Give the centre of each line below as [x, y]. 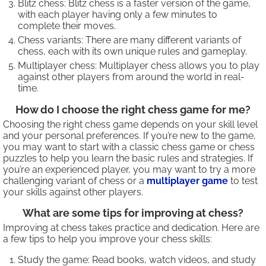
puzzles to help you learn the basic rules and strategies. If [128, 159]
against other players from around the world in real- [131, 77]
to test [243, 181]
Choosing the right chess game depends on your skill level [130, 125]
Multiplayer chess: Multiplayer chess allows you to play [139, 66]
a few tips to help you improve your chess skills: [107, 239]
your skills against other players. [73, 192]
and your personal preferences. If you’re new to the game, [129, 136]
